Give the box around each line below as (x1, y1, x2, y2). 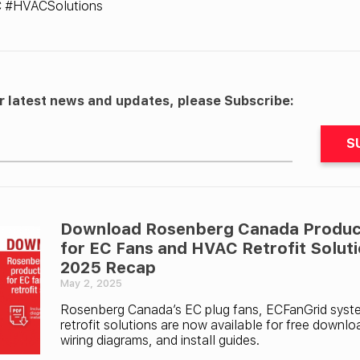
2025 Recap (60, 257, 156, 277)
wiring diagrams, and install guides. (60, 332, 260, 348)
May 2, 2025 (60, 276, 122, 289)
